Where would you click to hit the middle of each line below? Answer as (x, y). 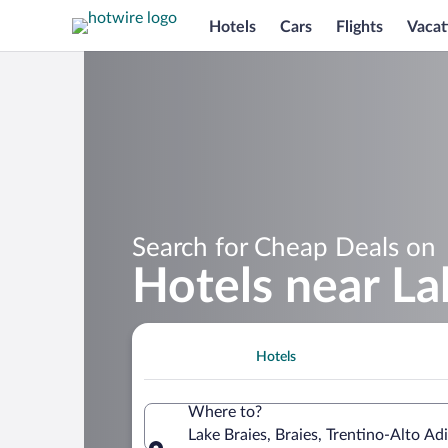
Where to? (225, 411)
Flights (359, 26)
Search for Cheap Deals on (284, 247)
